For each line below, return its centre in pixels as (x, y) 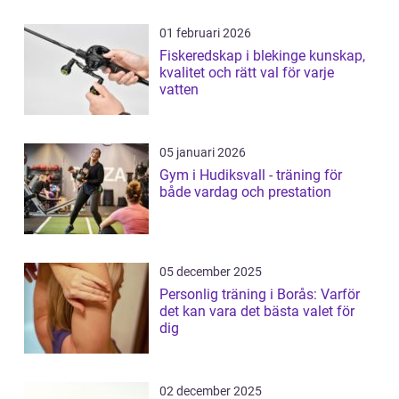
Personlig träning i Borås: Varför (260, 294)
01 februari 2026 (205, 33)
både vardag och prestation (245, 191)
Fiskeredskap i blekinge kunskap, (234, 55)
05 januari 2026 (203, 152)
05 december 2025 (211, 271)
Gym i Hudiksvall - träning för (251, 175)
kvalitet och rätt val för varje (247, 72)
